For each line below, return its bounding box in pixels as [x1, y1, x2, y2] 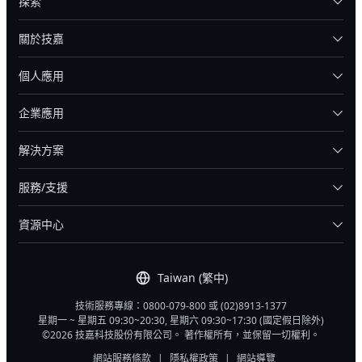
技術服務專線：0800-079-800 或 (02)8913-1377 [75, 299, 287, 314]
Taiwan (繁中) [157, 270, 228, 286]
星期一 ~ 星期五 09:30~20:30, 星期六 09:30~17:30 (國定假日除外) [38, 314, 324, 328]
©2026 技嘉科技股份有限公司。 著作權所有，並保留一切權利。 [42, 328, 320, 343]
